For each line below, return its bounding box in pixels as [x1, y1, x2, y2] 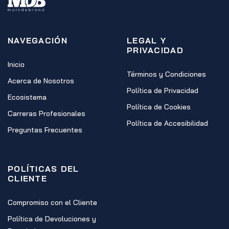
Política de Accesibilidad [127, 119, 208, 128]
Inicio [8, 60, 25, 70]
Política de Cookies [127, 102, 191, 112]
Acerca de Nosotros [8, 76, 74, 86]
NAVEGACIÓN [8, 35, 67, 46]
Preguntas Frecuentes [8, 125, 82, 135]
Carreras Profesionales [8, 109, 85, 119]
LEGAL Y [127, 35, 166, 46]
